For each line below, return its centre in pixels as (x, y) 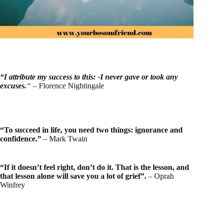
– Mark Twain (64, 138)
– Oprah (160, 176)
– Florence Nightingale (68, 85)
